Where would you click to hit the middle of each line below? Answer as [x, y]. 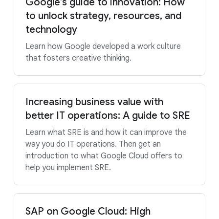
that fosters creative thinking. [78, 58]
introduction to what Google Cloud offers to [104, 156]
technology [51, 30]
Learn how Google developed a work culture [103, 46]
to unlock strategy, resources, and [103, 16]
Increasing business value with [94, 102]
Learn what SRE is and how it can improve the [106, 132]
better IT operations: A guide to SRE [108, 116]
